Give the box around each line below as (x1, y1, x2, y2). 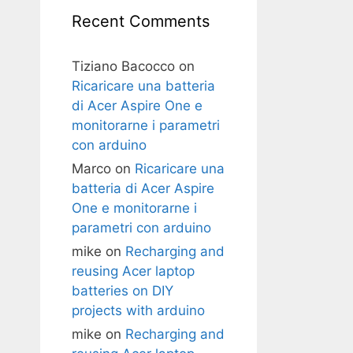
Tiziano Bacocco (72, 58, 175, 74)
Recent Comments (72, 12, 210, 31)
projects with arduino (72, 303, 205, 318)
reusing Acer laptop (72, 263, 195, 279)
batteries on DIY (72, 283, 173, 299)
